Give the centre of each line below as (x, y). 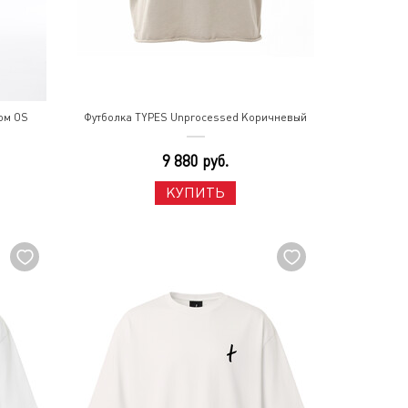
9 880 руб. (196, 161)
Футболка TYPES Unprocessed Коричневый (196, 117)
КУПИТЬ (196, 193)
